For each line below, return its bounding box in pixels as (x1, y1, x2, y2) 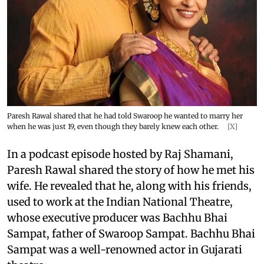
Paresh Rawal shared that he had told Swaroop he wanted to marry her (7, 111, 243, 120)
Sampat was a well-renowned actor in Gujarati (7, 242, 242, 256)
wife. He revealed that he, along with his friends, (7, 179, 252, 193)
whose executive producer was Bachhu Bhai (7, 210, 227, 225)
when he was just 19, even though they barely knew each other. (7, 121, 220, 131)
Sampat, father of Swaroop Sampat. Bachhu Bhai (7, 226, 255, 240)
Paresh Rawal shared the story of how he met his (7, 163, 255, 177)
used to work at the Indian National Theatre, (7, 194, 233, 209)
